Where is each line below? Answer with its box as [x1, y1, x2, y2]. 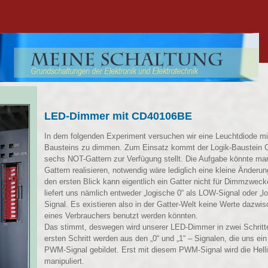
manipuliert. [44, 257, 84, 266]
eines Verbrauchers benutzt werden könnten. [44, 211, 198, 221]
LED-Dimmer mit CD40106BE [44, 110, 192, 123]
